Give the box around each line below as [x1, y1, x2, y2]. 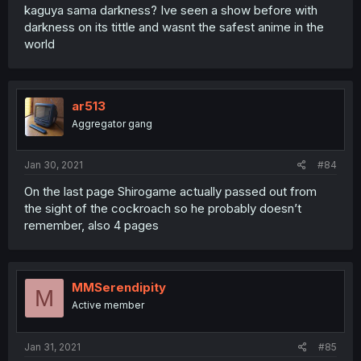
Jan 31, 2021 [24, 340, 81, 353]
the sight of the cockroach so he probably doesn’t [24, 201, 301, 216]
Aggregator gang [72, 117, 152, 130]
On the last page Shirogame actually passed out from [24, 184, 317, 199]
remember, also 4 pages [24, 218, 159, 233]
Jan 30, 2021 [24, 159, 83, 171]
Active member [72, 299, 144, 311]
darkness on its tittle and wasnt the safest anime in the [24, 19, 324, 35]
